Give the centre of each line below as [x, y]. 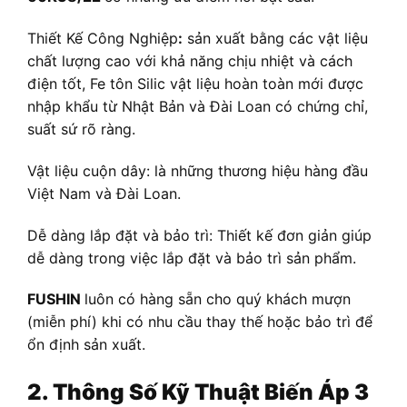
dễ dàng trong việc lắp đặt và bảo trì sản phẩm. [192, 258]
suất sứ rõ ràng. [81, 129]
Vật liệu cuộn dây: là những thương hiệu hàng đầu [198, 170]
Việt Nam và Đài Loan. [104, 193]
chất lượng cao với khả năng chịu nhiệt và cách [190, 60]
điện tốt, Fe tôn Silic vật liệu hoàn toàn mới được [195, 83]
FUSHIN [56, 299]
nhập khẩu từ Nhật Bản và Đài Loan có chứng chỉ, [198, 106]
